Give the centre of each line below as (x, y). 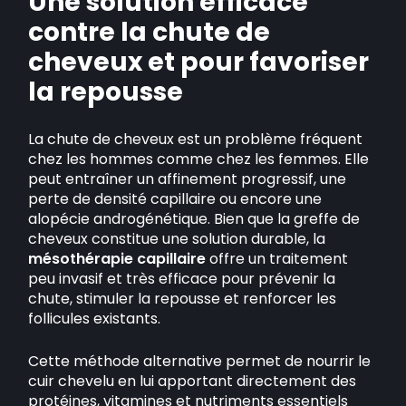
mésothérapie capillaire (117, 259)
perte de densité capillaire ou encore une (175, 199)
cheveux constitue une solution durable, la (177, 239)
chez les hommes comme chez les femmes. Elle (199, 159)
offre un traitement (277, 259)
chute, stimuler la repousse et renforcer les (183, 299)
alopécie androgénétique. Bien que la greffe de (194, 219)
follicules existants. (95, 319)
